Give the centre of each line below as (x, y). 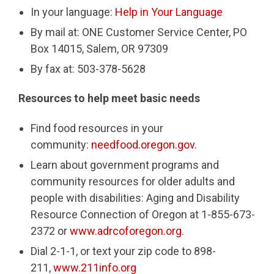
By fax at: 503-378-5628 (88, 68)
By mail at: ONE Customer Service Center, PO (139, 32)
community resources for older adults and (133, 181)
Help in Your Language (169, 12)
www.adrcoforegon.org (126, 231)
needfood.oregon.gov (143, 144)
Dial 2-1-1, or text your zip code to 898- (123, 251)
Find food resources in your (97, 128)
